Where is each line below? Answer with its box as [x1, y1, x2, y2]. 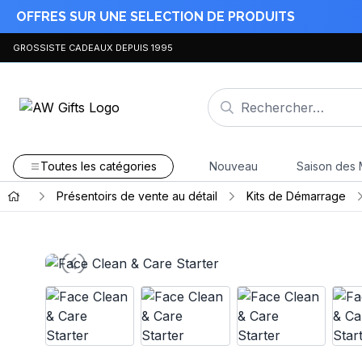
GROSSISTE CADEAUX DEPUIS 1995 [13, 41, 173, 53]
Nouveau [208, 159, 258, 173]
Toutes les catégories [40, 159, 157, 173]
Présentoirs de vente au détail [56, 189, 217, 203]
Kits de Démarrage [246, 189, 346, 203]
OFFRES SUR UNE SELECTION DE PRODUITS [16, 8, 296, 24]
